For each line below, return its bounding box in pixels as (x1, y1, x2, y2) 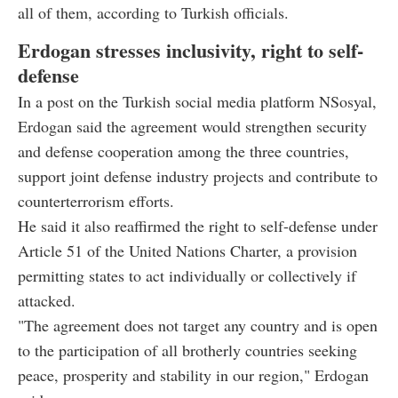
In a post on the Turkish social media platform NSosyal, (18, 91, 377, 113)
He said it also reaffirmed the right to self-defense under (18, 215, 378, 237)
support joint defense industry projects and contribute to (18, 165, 378, 187)
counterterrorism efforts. (18, 190, 174, 212)
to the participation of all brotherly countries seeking (18, 339, 357, 362)
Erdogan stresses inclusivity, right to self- (18, 36, 363, 66)
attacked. (18, 290, 76, 312)
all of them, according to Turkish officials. (18, 2, 289, 24)
